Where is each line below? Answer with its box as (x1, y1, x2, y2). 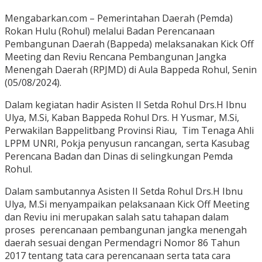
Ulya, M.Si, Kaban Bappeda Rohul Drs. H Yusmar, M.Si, (5, 111, 239, 125)
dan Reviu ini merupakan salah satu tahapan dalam (5, 211, 229, 224)
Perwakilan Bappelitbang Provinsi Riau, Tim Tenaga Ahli (5, 124, 254, 137)
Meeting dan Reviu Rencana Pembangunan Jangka (5, 50, 226, 64)
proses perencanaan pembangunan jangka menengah (5, 223, 247, 237)
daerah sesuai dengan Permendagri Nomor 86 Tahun (5, 236, 240, 250)
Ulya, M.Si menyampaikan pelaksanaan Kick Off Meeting (5, 198, 250, 211)
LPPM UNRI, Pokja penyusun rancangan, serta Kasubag (5, 137, 250, 150)
